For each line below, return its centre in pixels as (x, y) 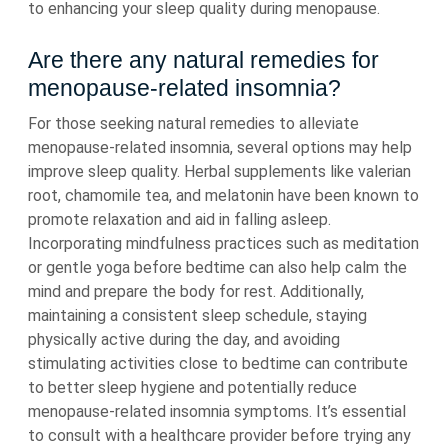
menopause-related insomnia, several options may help (220, 147)
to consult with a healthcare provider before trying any (219, 435)
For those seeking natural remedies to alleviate (193, 123)
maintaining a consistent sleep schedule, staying (197, 315)
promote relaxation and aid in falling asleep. (179, 219)
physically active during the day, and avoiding (184, 339)
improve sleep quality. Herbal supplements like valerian (219, 171)
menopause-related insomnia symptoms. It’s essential (217, 411)
